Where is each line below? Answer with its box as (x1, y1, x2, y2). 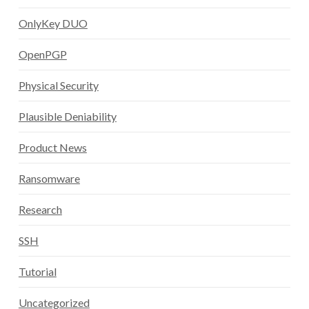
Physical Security (18, 79, 99, 92)
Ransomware (18, 172, 80, 186)
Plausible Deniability (18, 110, 117, 123)
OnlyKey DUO (18, 17, 88, 30)
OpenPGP (18, 48, 67, 61)
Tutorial (18, 265, 57, 279)
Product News (18, 141, 87, 154)
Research (18, 203, 62, 217)
